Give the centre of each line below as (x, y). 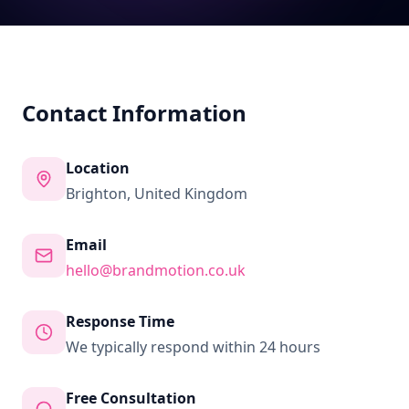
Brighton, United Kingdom (157, 194)
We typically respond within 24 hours (193, 347)
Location (98, 168)
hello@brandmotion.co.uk (156, 270)
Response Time (120, 321)
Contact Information (134, 113)
